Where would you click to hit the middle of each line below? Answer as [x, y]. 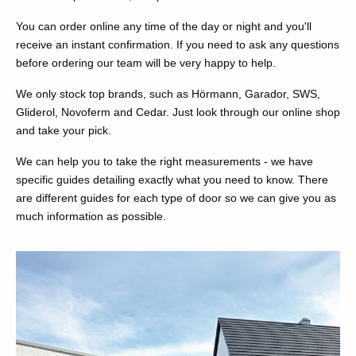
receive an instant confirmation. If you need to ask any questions [178, 45]
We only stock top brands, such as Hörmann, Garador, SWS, [168, 94]
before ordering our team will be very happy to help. [146, 63]
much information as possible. [91, 217]
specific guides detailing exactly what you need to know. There [172, 180]
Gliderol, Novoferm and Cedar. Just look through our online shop [178, 112]
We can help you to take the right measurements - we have [164, 162]
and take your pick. [64, 131]
